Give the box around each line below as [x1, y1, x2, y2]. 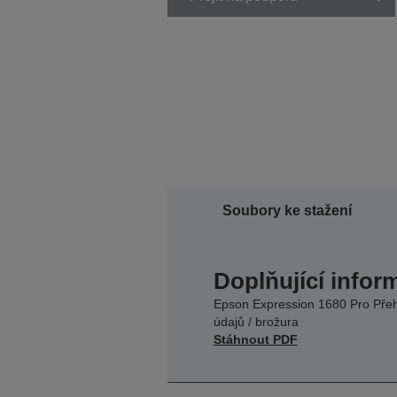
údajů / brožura [213, 314, 299, 329]
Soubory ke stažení [222, 202, 352, 218]
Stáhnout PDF [213, 331, 298, 346]
